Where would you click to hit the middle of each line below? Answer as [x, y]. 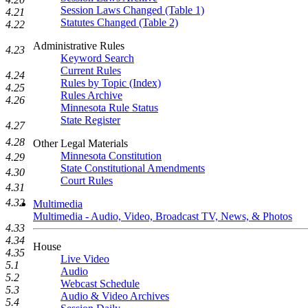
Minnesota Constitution [111, 156]
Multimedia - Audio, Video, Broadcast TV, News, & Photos [163, 216]
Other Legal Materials [80, 143]
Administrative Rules [79, 46]
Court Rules [87, 180]
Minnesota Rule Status [109, 108]
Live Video [85, 259]
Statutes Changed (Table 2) [119, 22]
